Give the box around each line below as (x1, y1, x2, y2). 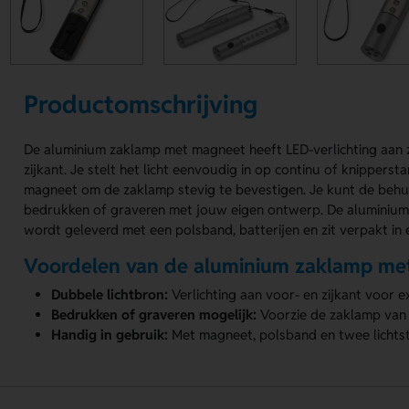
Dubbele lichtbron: (51, 285, 169, 303)
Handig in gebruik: (51, 325, 169, 343)
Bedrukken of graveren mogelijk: (51, 305, 257, 323)
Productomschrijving (24, 88, 258, 121)
